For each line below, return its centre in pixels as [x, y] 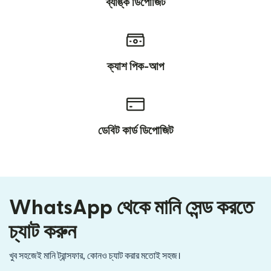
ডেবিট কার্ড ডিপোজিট [135, 131]
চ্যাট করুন [43, 232]
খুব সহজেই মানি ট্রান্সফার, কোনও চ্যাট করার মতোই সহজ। [95, 256]
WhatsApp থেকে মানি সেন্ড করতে [131, 208]
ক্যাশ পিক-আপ [135, 67]
